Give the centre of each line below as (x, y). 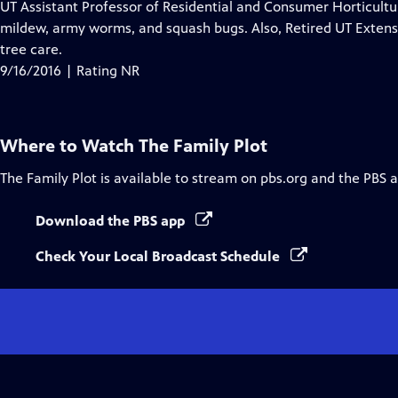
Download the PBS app (112, 221)
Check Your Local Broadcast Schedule (159, 256)
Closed (220, 27)
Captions (227, 48)
